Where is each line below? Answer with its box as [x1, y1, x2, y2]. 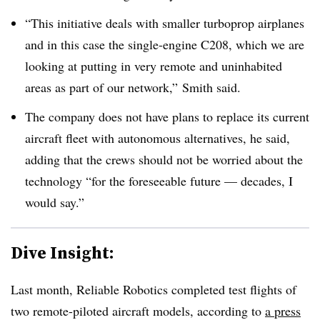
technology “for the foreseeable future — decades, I [25, 171, 293, 189]
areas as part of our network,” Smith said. [25, 78, 241, 96]
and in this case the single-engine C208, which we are [25, 35, 304, 53]
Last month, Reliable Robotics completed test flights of [11, 280, 296, 298]
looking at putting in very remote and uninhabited [25, 56, 282, 74]
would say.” [25, 193, 84, 211]
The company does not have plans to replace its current [25, 107, 309, 125]
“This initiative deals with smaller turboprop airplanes [25, 14, 304, 31]
